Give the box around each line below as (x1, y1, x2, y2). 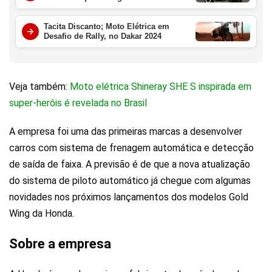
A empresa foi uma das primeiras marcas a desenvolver (9, 126, 242, 138)
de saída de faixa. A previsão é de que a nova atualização (9, 158, 250, 171)
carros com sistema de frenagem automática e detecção (9, 142, 254, 154)
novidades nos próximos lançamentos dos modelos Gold (9, 191, 248, 203)
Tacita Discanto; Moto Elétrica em (44, 22, 169, 32)
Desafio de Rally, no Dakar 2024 (44, 32, 161, 41)
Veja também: (9, 81, 70, 93)
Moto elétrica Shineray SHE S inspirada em (70, 81, 251, 93)
